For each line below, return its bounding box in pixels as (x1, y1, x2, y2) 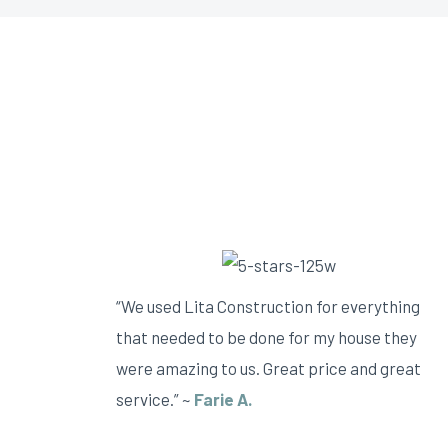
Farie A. (194, 388, 252, 409)
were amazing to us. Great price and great (116, 357, 421, 378)
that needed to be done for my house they (116, 326, 417, 347)
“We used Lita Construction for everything (116, 295, 420, 316)
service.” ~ (116, 388, 194, 409)
